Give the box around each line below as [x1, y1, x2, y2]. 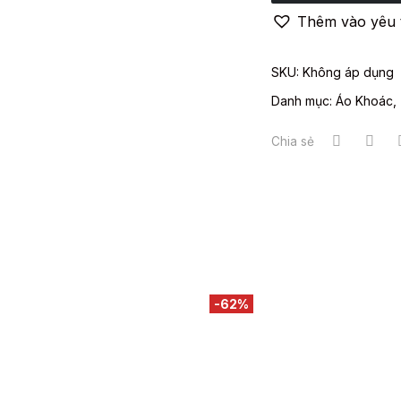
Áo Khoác [336, 93, 394, 109]
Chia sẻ [271, 134, 315, 149]
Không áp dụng [303, 64, 395, 81]
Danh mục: [271, 93, 337, 109]
